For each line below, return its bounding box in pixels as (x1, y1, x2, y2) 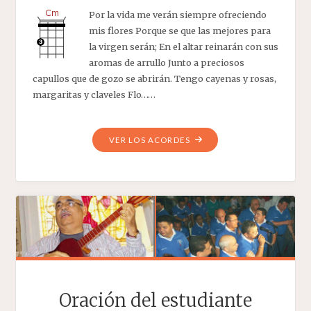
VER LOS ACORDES (108, 135, 190, 144)
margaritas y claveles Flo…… (32, 89, 155, 101)
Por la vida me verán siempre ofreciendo (88, 9, 267, 21)
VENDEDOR (189, 150, 242, 160)
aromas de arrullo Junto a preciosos (88, 57, 244, 69)
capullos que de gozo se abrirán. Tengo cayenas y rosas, (32, 73, 276, 85)
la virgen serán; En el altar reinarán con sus (88, 41, 278, 53)
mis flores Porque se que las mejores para (88, 25, 271, 37)
